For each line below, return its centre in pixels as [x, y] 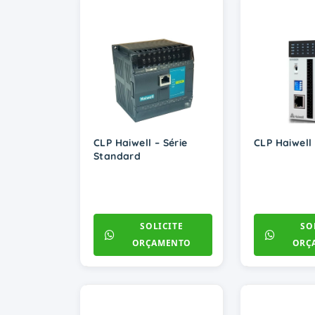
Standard [117, 156]
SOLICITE [162, 226]
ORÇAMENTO [161, 243]
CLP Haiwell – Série [141, 143]
